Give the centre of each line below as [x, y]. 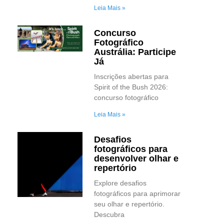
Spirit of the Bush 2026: [131, 87]
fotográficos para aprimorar [137, 194]
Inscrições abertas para [131, 77]
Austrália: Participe [135, 52]
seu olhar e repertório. [129, 204]
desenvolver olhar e [136, 159]
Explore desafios [120, 183]
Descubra [109, 215]
